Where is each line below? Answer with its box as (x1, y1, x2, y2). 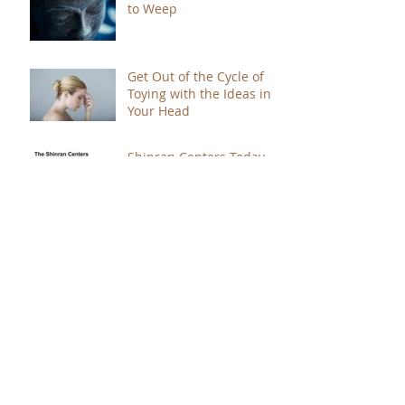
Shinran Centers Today (127, 147, 265, 165)
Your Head (127, 101, 190, 119)
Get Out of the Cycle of (127, 67, 264, 85)
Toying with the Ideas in (127, 84, 271, 102)
